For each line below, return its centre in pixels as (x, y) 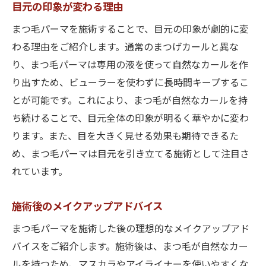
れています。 (40, 172)
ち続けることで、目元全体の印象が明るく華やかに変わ (130, 119)
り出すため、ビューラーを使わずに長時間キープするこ (130, 83)
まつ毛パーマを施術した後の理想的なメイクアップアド (131, 229)
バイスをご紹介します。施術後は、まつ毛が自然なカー (130, 247)
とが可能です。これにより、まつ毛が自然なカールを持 (130, 101)
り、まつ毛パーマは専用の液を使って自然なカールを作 (130, 66)
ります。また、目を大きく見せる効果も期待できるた (125, 137)
